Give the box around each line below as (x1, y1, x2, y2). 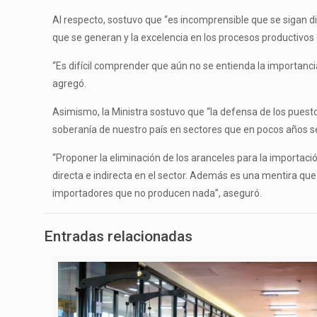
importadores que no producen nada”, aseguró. (52, 187, 263, 199)
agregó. (52, 77, 87, 89)
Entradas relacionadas (44, 227, 192, 245)
